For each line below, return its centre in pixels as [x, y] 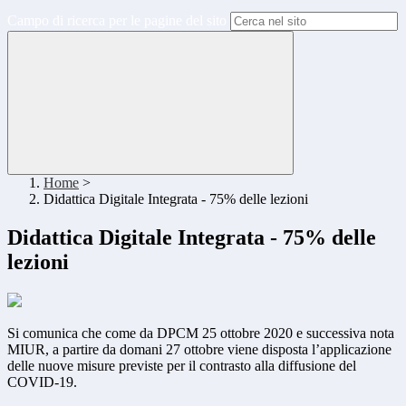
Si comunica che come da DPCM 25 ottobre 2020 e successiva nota [201, 333]
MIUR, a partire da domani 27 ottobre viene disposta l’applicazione [199, 350]
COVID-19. [42, 382]
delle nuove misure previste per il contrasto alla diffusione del [182, 366]
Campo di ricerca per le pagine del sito [117, 21]
